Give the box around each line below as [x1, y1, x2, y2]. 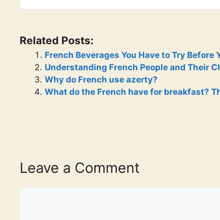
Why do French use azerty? [45, 74, 158, 84]
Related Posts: [20, 33, 93, 47]
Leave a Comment [20, 159, 140, 177]
